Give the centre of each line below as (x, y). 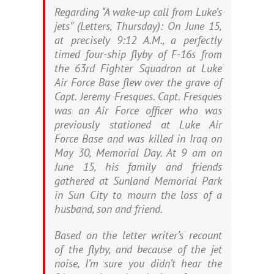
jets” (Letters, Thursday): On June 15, (138, 26)
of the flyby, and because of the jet (138, 249)
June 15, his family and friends (138, 167)
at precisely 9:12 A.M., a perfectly (138, 40)
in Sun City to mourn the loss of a (138, 195)
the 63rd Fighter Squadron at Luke (138, 68)
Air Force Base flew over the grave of (138, 82)
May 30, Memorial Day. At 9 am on (138, 153)
